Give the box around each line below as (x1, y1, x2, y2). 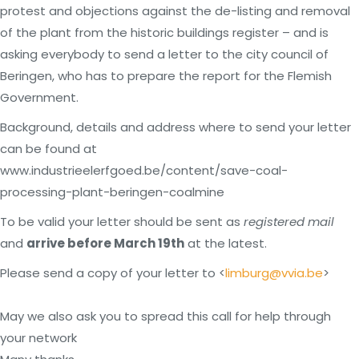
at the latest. (184, 235, 267, 252)
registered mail (244, 213, 334, 230)
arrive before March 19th (26, 235, 184, 252)
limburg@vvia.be (225, 264, 323, 281)
